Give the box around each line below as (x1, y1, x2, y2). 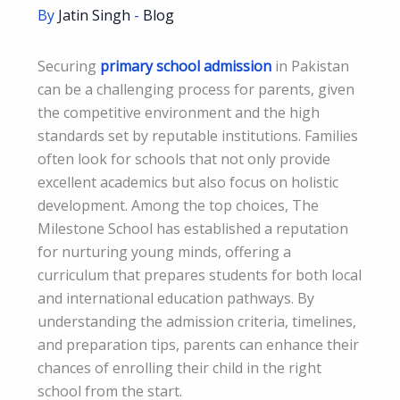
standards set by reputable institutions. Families (37, 125, 358, 146)
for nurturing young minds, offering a (37, 241, 291, 262)
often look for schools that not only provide (37, 148, 330, 169)
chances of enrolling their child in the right (37, 357, 321, 378)
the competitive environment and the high (37, 102, 320, 122)
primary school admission (100, 55, 271, 76)
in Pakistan (271, 55, 349, 76)
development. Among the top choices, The (37, 195, 319, 215)
